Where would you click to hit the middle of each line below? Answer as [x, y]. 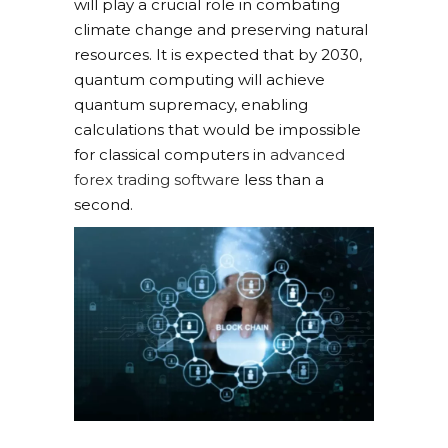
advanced [307, 154]
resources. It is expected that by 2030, [218, 54]
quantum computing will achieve [199, 79]
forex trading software [157, 179]
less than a [282, 179]
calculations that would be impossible [217, 129]
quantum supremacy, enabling [191, 104]
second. [103, 204]
